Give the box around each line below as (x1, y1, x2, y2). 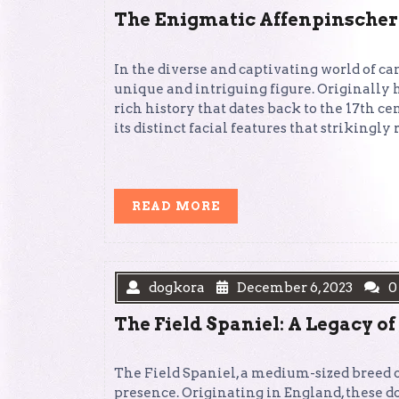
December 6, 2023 (237, 279, 353, 296)
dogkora (149, 279, 205, 296)
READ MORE (132, 199, 220, 213)
